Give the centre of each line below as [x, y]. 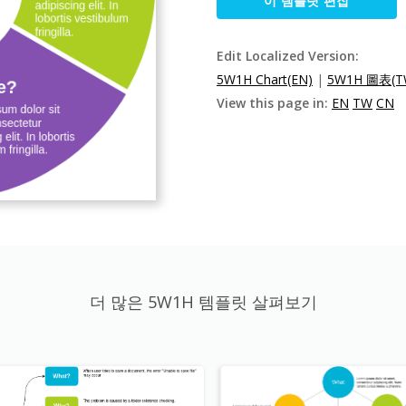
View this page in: [274, 103]
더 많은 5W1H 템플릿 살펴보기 [203, 302]
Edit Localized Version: [288, 56]
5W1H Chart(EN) [265, 79]
